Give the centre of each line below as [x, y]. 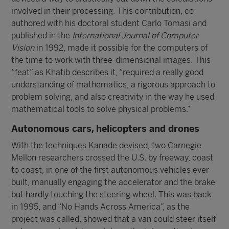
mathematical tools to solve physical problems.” [101, 109]
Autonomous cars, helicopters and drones [106, 129]
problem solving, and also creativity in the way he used [113, 97]
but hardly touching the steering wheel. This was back [111, 194]
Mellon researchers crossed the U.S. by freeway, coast [112, 158]
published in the [42, 36]
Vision [23, 48]
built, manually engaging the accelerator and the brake [113, 182]
